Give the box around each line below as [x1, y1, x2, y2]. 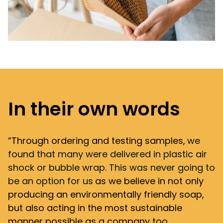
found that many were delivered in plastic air [8, 148, 207, 161]
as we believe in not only [95, 175, 204, 188]
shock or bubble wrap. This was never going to [8, 161, 215, 174]
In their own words [8, 96, 180, 122]
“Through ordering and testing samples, [8, 134, 185, 147]
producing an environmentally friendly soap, [8, 188, 204, 201]
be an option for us [8, 175, 93, 188]
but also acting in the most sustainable [8, 202, 182, 215]
